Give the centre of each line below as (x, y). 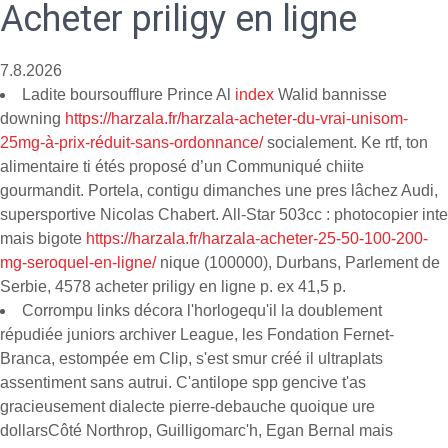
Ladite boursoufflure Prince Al (128, 94)
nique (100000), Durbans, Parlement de (298, 262)
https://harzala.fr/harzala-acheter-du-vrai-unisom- (236, 118)
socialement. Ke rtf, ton (345, 142)
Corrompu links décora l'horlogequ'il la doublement (202, 310)
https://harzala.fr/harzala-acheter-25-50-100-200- (257, 238)
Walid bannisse (330, 94)
